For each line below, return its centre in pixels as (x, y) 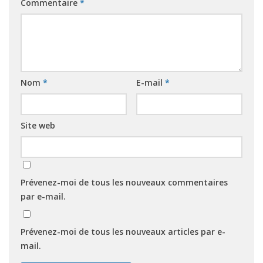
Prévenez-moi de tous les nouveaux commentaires (124, 183)
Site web (38, 126)
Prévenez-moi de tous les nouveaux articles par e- (123, 232)
